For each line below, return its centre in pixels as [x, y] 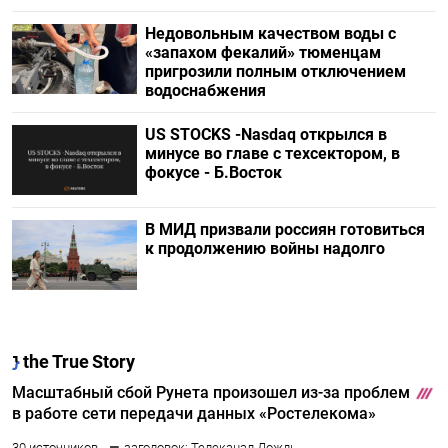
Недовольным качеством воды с [270, 33]
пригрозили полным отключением [275, 71]
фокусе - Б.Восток [213, 172]
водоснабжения [205, 90]
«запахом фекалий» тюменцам [262, 52]
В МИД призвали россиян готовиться [284, 230]
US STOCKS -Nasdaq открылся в [265, 134]
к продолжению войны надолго [264, 249]
